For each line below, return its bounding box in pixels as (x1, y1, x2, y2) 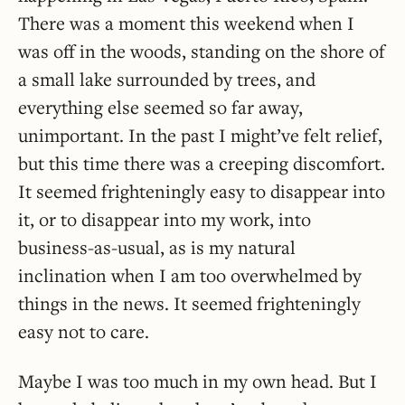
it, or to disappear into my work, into (18, 207, 311, 232)
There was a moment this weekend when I (18, 11, 354, 36)
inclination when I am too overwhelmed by (18, 263, 362, 288)
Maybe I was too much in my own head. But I (18, 368, 377, 393)
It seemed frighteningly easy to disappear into (18, 179, 385, 204)
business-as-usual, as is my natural (18, 235, 296, 260)
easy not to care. (18, 319, 149, 344)
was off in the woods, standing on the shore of (18, 39, 385, 64)
